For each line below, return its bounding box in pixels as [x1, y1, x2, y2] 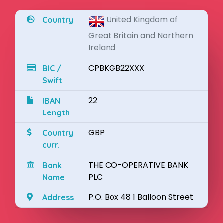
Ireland [88, 42, 116, 53]
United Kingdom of [106, 14, 178, 25]
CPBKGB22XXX [88, 62, 145, 74]
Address [42, 192, 74, 202]
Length [42, 108, 70, 117]
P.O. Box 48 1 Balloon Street [88, 191, 194, 203]
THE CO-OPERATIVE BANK [88, 159, 189, 171]
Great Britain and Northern [88, 30, 194, 41]
